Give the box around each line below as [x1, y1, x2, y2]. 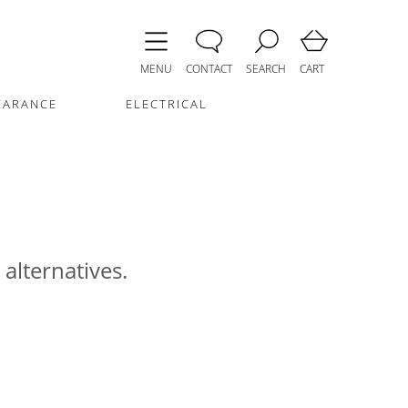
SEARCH [246, 61, 286, 76]
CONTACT [186, 61, 232, 76]
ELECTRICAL [126, 96, 208, 112]
